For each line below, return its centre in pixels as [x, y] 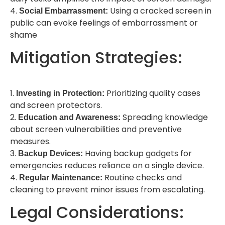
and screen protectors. [56, 105]
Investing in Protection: [60, 93]
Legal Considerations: [97, 212]
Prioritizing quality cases [152, 93]
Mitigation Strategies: [96, 57]
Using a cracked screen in [161, 11]
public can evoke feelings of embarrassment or [104, 23]
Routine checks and [142, 177]
